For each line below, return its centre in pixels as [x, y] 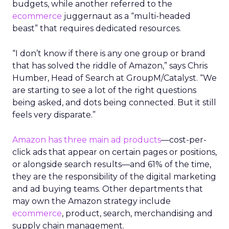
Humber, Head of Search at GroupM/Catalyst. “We [114, 78]
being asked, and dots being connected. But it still [114, 102]
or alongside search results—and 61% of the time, [112, 164]
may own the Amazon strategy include [91, 201]
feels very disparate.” [54, 114]
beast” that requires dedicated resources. [97, 28]
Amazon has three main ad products [87, 140]
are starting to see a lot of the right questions [104, 90]
